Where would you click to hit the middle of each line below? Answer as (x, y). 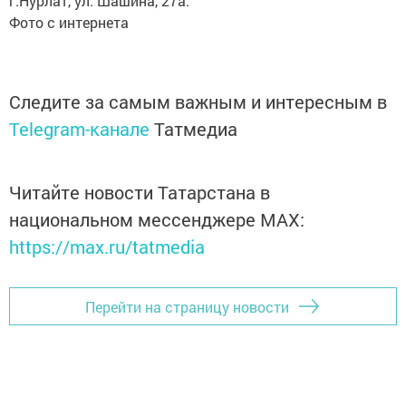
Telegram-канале (79, 129)
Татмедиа (196, 129)
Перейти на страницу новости (187, 306)
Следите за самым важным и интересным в (198, 101)
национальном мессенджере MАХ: (157, 219)
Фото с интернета (69, 22)
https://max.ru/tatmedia (107, 246)
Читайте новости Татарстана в (140, 192)
